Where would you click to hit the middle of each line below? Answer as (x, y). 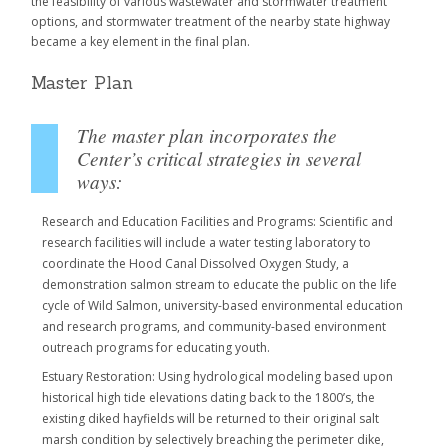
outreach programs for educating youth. (156, 347)
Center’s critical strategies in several (219, 157)
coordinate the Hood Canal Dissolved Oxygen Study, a (195, 263)
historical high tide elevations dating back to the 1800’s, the (208, 397)
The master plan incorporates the (207, 134)
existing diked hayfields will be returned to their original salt (210, 418)
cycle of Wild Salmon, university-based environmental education (222, 305)
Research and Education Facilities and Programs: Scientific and (217, 221)
